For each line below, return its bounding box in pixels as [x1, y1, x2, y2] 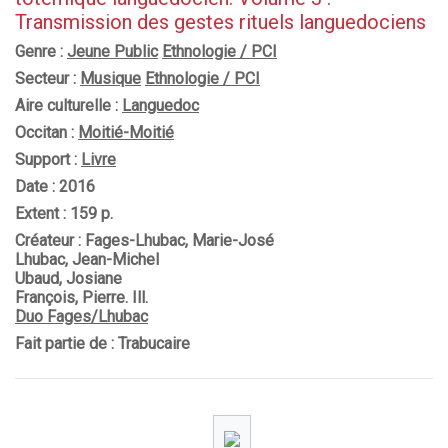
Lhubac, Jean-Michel [15, 250, 159, 269]
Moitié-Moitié [78, 123, 174, 142]
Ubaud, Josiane [15, 269, 122, 288]
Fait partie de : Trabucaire [15, 334, 190, 353]
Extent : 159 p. [15, 204, 113, 223]
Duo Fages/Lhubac [15, 307, 148, 326]
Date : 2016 [15, 177, 95, 196]
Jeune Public [67, 42, 158, 61]
